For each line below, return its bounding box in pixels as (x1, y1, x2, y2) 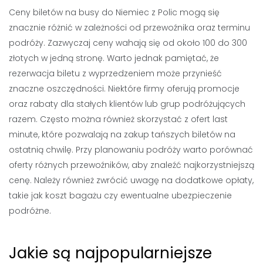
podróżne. (9, 205, 51, 217)
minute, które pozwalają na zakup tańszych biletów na (9, 129, 235, 140)
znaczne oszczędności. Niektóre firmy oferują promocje (9, 83, 240, 95)
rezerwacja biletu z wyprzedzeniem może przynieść (9, 68, 222, 79)
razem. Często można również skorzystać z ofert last (9, 113, 228, 125)
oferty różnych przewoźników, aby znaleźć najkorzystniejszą (9, 159, 254, 171)
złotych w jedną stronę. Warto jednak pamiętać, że (9, 52, 219, 64)
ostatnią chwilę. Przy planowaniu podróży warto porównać (9, 144, 253, 156)
